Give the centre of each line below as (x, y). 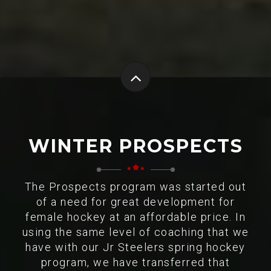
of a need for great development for (135, 202)
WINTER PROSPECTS (135, 146)
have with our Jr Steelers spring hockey (135, 247)
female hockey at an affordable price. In (135, 217)
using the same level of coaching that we (135, 232)
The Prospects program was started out (135, 187)
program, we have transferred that (135, 262)
